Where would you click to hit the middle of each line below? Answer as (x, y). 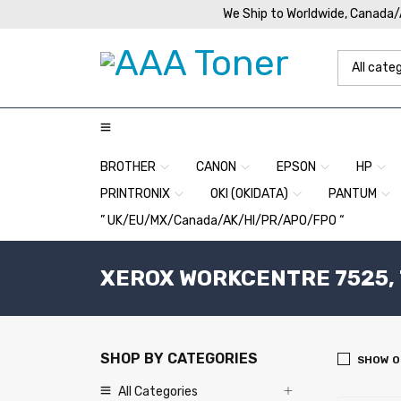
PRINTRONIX (135, 194)
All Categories (158, 392)
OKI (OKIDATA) (249, 194)
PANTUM (353, 194)
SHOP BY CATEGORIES (179, 358)
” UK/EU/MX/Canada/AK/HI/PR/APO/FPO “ (222, 221)
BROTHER (128, 167)
